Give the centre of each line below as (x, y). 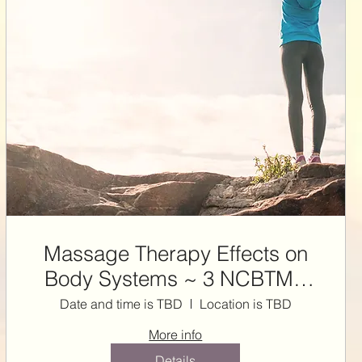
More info (176, 334)
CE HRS (176, 303)
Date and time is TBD (121, 303)
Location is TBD (245, 303)
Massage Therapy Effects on (175, 253)
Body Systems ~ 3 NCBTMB (175, 278)
